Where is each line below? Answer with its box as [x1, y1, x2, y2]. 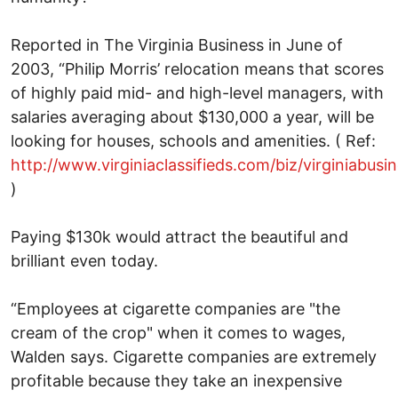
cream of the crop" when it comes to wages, [11, 322, 346, 342]
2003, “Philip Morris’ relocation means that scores [11, 59, 384, 78]
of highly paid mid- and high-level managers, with [11, 83, 384, 102]
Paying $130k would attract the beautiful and [11, 227, 348, 246]
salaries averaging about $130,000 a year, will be [11, 107, 374, 126]
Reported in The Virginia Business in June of [11, 35, 343, 54]
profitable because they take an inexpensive [11, 370, 342, 390]
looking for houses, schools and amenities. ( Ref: [11, 131, 376, 150]
